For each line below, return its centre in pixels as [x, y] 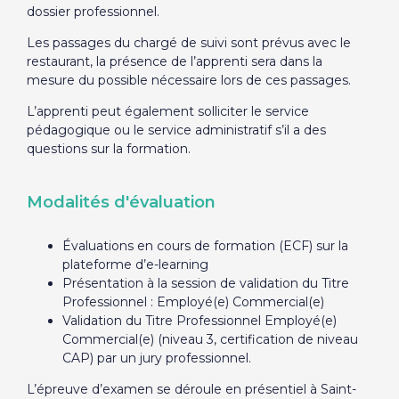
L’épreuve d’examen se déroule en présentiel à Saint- [191, 389]
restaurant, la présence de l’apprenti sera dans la [174, 61]
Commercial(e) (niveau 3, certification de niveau [210, 339]
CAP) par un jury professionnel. [156, 358]
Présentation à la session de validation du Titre [205, 283]
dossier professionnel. [93, 12]
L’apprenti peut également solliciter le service [167, 111]
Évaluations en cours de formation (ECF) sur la [205, 246]
